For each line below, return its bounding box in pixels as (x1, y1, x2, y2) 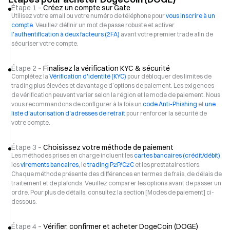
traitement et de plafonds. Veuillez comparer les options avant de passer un (11, 179, 221, 187)
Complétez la (11, 72, 49, 80)
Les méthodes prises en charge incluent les (11, 151, 134, 159)
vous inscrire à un (166, 12, 215, 20)
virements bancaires (21, 161, 79, 168)
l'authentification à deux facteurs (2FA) (11, 30, 120, 38)
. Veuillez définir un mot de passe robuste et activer (33, 21, 175, 29)
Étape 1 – (11, 3, 42, 12)
